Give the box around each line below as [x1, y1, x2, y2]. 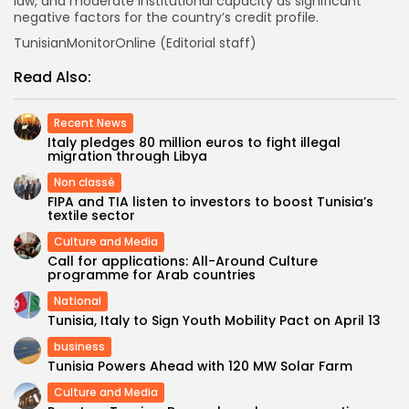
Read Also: [14, 66, 91, 88]
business [54, 338, 105, 354]
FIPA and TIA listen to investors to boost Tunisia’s [47, 192, 373, 211]
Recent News [54, 114, 127, 131]
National [54, 292, 101, 309]
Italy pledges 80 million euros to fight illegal [47, 132, 341, 152]
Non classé [54, 173, 115, 190]
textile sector [47, 205, 135, 225]
